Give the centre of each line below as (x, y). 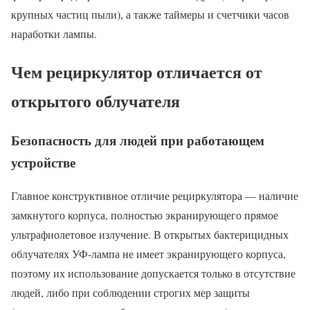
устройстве (43, 162)
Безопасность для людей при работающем (138, 140)
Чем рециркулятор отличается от (137, 71)
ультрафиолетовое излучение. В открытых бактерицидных (150, 235)
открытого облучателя (95, 100)
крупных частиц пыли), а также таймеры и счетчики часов (150, 14)
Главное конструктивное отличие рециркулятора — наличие (155, 196)
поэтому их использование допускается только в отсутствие (153, 273)
